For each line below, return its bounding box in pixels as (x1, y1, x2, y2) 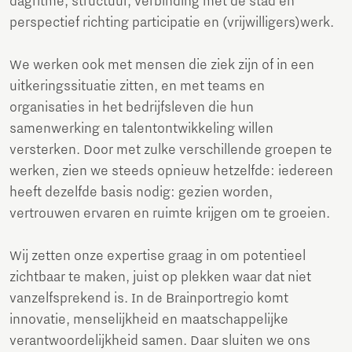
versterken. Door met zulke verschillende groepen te (9, 142, 332, 159)
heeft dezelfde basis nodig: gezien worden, (9, 185, 273, 201)
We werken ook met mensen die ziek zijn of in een (9, 57, 314, 74)
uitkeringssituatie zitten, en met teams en (9, 79, 265, 95)
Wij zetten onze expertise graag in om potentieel (9, 248, 306, 265)
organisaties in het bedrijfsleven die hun (9, 100, 254, 116)
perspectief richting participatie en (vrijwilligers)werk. (9, 15, 334, 31)
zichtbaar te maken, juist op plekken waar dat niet (9, 269, 311, 286)
